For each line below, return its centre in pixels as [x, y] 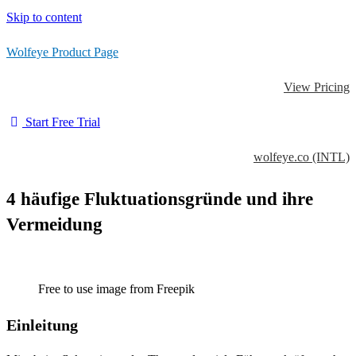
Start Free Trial [63, 122]
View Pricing [317, 87]
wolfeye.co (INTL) [302, 157]
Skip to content [44, 17]
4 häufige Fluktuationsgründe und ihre [160, 199]
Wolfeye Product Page [62, 52]
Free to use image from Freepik [116, 289]
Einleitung [42, 325]
